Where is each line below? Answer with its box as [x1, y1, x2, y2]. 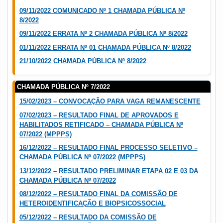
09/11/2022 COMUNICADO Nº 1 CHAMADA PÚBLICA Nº [19, 6, 185, 14]
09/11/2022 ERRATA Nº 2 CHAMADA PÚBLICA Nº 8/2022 [19, 30, 188, 38]
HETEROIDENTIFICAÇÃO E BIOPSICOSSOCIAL [19, 200, 166, 208]
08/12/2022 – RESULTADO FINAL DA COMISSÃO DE [19, 190, 178, 198]
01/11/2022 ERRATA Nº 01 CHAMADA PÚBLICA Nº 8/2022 [19, 43, 191, 51]
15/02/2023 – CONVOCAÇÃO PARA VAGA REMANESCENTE [19, 98, 201, 106]
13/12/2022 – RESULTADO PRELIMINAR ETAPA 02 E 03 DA [19, 167, 198, 175]
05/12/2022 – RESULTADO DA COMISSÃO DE [19, 213, 157, 221]
